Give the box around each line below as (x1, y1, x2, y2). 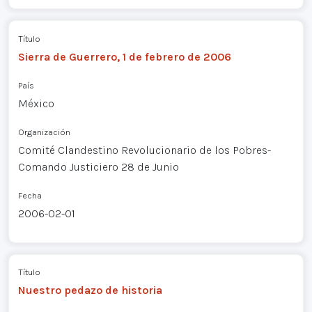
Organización (17, 126, 70, 137)
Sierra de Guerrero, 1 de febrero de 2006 (17, 49, 231, 63)
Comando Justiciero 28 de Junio (17, 159, 179, 173)
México (17, 96, 54, 110)
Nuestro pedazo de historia (17, 283, 162, 297)
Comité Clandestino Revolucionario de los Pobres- (17, 143, 271, 157)
